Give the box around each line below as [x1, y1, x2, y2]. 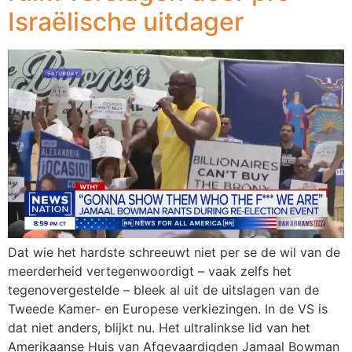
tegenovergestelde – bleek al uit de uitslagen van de [8, 282, 319, 299]
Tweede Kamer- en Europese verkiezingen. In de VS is [8, 301, 328, 317]
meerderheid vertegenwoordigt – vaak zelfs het [8, 263, 291, 280]
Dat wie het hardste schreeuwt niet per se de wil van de [8, 244, 340, 261]
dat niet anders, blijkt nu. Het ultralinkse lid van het [8, 320, 310, 336]
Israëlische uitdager [8, 5, 244, 37]
